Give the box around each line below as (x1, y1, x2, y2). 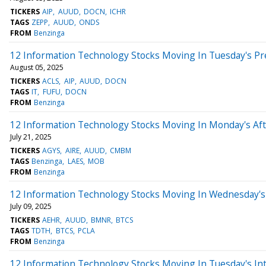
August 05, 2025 (10, 62, 64, 72)
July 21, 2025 (10, 131, 52, 142)
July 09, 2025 (10, 201, 52, 211)
